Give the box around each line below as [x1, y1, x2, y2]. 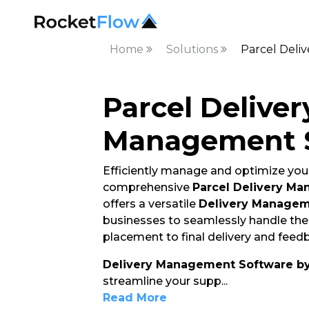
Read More [102, 291, 167, 304]
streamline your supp [102, 275, 221, 288]
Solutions [166, 43, 221, 56]
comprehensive [102, 181, 192, 194]
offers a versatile [102, 197, 199, 210]
